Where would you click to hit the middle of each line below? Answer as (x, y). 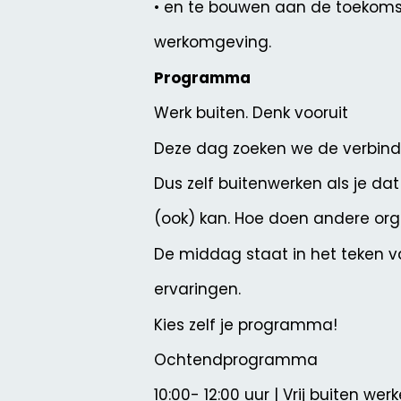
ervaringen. (197, 290)
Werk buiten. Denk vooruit (251, 113)
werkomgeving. (213, 43)
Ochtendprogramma (236, 359)
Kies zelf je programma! (246, 324)
